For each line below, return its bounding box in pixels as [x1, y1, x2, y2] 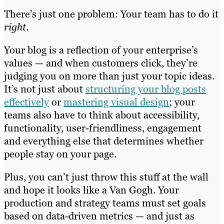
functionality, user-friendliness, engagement [4, 121, 201, 135]
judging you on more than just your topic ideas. [4, 69, 214, 83]
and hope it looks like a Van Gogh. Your [4, 183, 179, 197]
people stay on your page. [4, 147, 119, 161]
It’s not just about [4, 82, 85, 96]
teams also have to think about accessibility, [4, 108, 199, 122]
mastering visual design [63, 95, 169, 109]
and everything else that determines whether [4, 134, 203, 148]
